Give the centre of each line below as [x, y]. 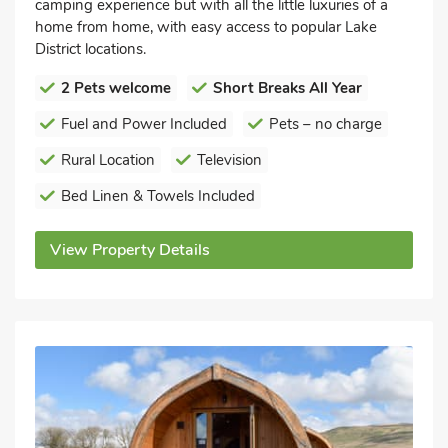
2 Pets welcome [116, 87]
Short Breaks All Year [287, 87]
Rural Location [108, 159]
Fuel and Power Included [144, 123]
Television [229, 159]
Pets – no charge [325, 123]
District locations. [90, 48]
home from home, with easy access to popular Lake [206, 26]
